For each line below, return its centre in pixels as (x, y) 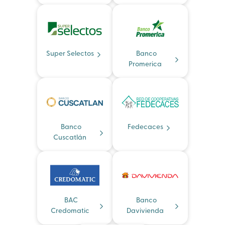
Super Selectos (70, 54)
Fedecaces (145, 127)
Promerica (145, 65)
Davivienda (145, 211)
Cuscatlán (70, 138)
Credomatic (70, 211)
